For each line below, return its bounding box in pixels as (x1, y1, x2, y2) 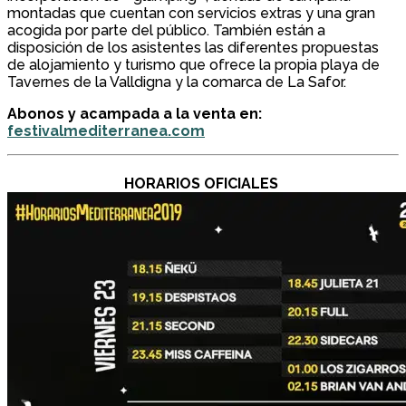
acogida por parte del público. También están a (7, 22, 325, 40)
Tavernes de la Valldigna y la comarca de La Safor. (7, 73, 346, 92)
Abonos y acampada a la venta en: (7, 105, 262, 123)
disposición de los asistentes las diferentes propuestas (7, 39, 379, 57)
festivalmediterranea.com (7, 122, 205, 140)
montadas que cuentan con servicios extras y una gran (7, 5, 375, 23)
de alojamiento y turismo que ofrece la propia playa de (7, 56, 380, 74)
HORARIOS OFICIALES (124, 175, 282, 193)
